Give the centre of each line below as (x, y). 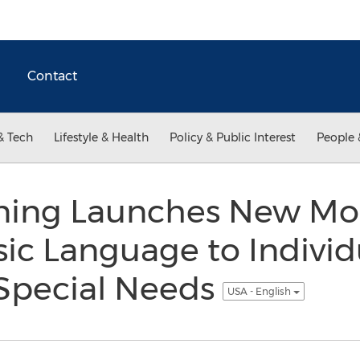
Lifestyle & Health (101, 137)
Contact (52, 76)
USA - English (260, 291)
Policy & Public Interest (233, 137)
